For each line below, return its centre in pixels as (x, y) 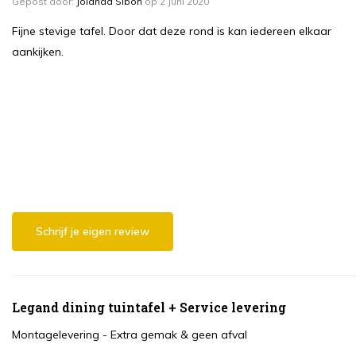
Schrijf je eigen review (93, 232)
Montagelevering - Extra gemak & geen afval (130, 335)
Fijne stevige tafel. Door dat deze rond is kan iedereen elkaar (172, 31)
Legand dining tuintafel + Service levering (149, 308)
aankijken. (38, 52)
